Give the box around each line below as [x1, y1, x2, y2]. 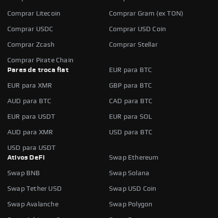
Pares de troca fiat [7, 66, 69, 73]
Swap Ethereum [109, 154, 159, 161]
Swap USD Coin [109, 185, 157, 192]
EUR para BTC [109, 66, 152, 73]
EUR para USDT [7, 113, 55, 120]
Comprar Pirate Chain [7, 56, 73, 64]
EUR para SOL [109, 113, 152, 120]
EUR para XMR [7, 82, 53, 89]
